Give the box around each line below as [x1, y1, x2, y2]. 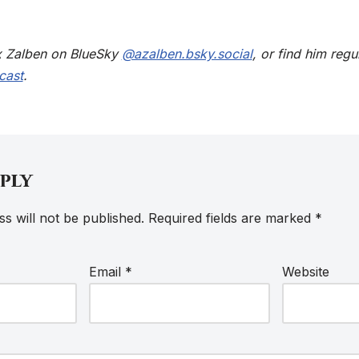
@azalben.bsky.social [121, 46, 252, 62]
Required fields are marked [147, 210, 315, 226]
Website [282, 264, 330, 280]
